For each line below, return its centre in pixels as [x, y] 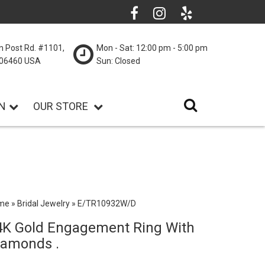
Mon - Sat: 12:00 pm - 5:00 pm [152, 48]
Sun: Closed [118, 61]
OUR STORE [62, 106]
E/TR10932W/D [107, 203]
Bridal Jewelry [44, 203]
